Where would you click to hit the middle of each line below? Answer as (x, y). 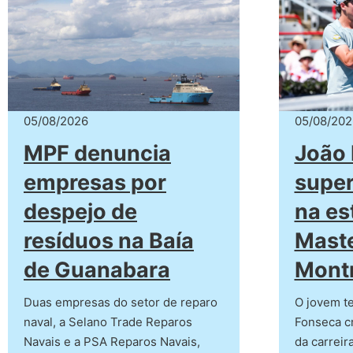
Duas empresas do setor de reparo (121, 303)
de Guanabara (97, 270)
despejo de (80, 212)
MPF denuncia (97, 154)
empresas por (95, 183)
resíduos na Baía (109, 241)
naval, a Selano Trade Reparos (108, 322)
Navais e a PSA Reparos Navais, (112, 342)
